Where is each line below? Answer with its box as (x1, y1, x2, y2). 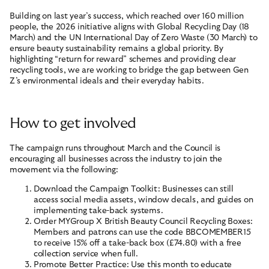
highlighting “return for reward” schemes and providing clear (10, 55, 237, 64)
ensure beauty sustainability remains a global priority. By (10, 44, 223, 53)
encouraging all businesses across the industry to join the (10, 154, 222, 163)
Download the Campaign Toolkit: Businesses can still (34, 185, 234, 194)
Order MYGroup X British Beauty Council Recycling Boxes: (34, 217, 253, 226)
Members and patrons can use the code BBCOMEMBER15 (34, 228, 251, 237)
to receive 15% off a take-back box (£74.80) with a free (34, 239, 241, 248)
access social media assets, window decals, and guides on (34, 196, 253, 205)
